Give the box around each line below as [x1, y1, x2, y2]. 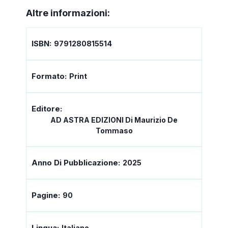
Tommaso [95, 126, 133, 135]
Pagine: [32, 190, 60, 201]
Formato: [32, 71, 67, 81]
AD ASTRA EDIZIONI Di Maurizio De [50, 116, 178, 125]
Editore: [32, 104, 62, 114]
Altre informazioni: [26, 8, 110, 19]
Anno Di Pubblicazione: [32, 158, 120, 168]
